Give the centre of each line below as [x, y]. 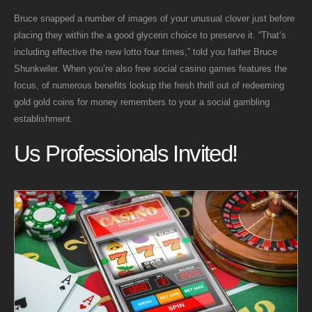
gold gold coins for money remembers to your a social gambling [142, 102]
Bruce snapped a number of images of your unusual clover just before [154, 18]
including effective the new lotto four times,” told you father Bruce [146, 52]
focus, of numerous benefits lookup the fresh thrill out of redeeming [149, 85]
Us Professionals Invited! [126, 154]
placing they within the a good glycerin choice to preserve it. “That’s [150, 35]
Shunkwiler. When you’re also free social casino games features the [150, 68]
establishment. [44, 118]
